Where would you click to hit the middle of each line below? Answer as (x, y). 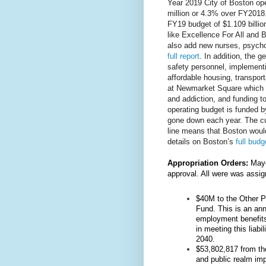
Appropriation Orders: (208, 163)
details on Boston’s (202, 141)
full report (183, 56)
